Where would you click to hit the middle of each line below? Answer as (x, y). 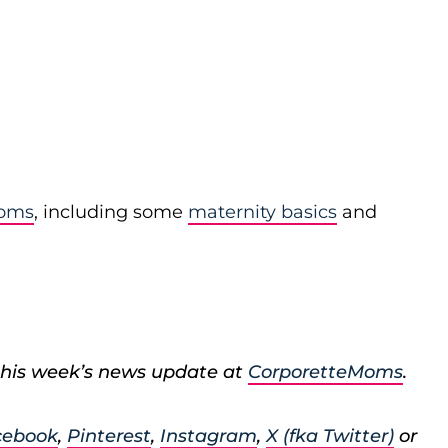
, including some (111, 212)
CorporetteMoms (325, 372)
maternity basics (262, 212)
